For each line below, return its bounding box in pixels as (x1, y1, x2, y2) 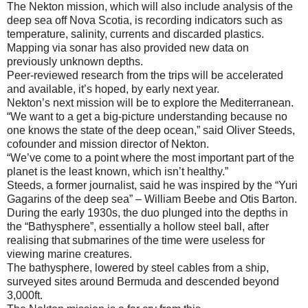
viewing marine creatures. (7, 247, 132, 260)
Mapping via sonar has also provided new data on (7, 41, 249, 54)
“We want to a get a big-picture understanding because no (7, 110, 287, 122)
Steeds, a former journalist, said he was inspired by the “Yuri (7, 179, 298, 191)
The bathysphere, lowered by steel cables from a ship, (7, 261, 269, 274)
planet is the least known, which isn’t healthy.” (7, 165, 228, 177)
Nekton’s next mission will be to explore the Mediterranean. (7, 96, 294, 109)
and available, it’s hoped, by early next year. (7, 82, 219, 95)
